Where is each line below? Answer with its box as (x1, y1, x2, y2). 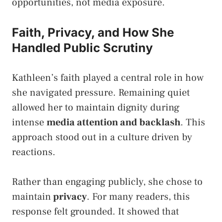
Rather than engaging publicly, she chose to (12, 175, 203, 188)
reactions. (12, 145, 55, 159)
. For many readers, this (87, 190, 190, 203)
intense (12, 115, 47, 129)
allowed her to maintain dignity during (12, 101, 179, 114)
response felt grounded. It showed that (12, 205, 179, 218)
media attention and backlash (47, 115, 180, 129)
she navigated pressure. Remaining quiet (12, 86, 190, 99)
